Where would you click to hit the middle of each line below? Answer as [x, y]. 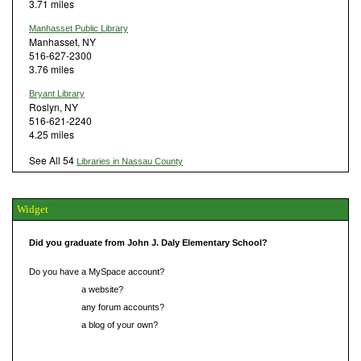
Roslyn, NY [54, 106]
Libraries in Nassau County [130, 161]
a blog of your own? [118, 324]
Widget [33, 209]
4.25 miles [52, 134]
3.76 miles [52, 68]
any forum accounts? [122, 307]
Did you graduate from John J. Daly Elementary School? [148, 242]
